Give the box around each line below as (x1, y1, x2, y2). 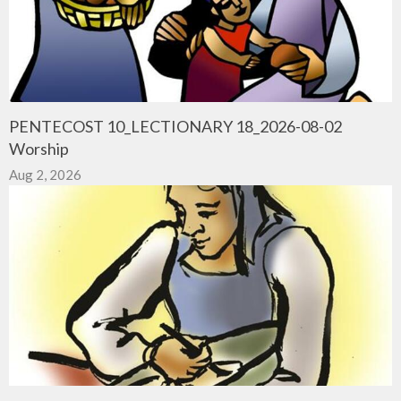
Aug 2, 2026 (9, 166, 81, 183)
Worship (9, 138, 69, 158)
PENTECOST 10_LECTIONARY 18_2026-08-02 (9, 115, 342, 136)
